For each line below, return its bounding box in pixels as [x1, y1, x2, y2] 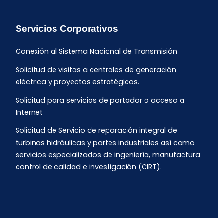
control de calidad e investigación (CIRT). [16, 162, 162, 172]
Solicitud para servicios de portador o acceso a [16, 95, 184, 106]
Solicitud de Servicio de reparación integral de [16, 126, 177, 136]
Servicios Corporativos [16, 23, 118, 34]
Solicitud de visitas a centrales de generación [16, 65, 176, 75]
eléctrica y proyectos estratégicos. [16, 77, 139, 87]
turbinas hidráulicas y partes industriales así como [16, 138, 195, 148]
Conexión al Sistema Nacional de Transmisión [16, 46, 177, 56]
